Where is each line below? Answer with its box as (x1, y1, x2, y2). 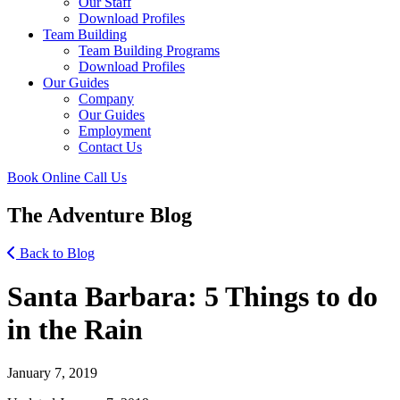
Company (79, 90, 134, 106)
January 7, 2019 (7, 365, 97, 381)
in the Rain (7, 313, 143, 346)
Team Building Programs (79, 42, 220, 58)
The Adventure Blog (7, 203, 192, 227)
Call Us (84, 169, 127, 185)
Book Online (7, 169, 84, 185)
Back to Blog (16, 245, 95, 261)
